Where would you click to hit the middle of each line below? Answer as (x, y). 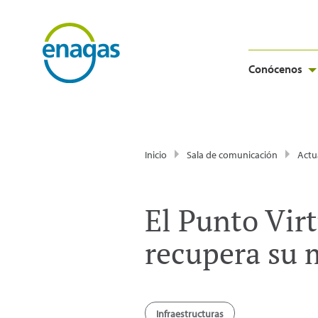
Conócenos (275, 69)
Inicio (156, 155)
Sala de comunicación (232, 155)
